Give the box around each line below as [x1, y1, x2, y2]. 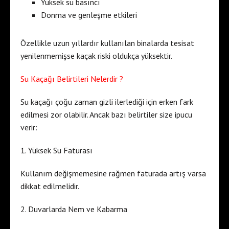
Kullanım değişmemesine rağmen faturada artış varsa [20, 168, 206, 178]
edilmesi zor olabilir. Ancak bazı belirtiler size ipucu [20, 109, 192, 120]
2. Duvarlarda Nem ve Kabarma [20, 203, 127, 214]
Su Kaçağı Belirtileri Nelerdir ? [20, 73, 123, 84]
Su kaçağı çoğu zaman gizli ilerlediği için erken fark [20, 96, 193, 107]
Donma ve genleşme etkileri [41, 9, 137, 20]
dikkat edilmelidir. [20, 180, 79, 191]
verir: [20, 122, 37, 132]
